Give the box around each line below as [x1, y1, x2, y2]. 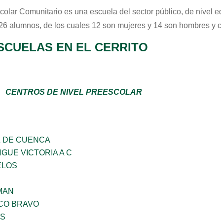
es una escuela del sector [62, 7, 155, 16]
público [155, 7, 181, 16]
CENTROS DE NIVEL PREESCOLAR [5, 88, 142, 96]
